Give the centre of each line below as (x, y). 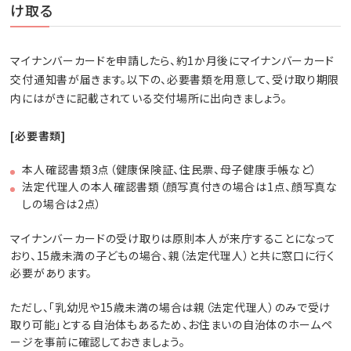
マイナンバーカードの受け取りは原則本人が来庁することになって (173, 239)
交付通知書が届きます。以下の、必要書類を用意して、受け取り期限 (175, 80)
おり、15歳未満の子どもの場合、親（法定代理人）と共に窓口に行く (173, 256)
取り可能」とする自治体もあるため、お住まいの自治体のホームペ (172, 325)
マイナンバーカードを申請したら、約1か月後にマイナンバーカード (173, 61)
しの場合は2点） (62, 204)
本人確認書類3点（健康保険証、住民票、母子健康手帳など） (170, 170)
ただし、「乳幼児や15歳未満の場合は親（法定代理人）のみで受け (171, 308)
